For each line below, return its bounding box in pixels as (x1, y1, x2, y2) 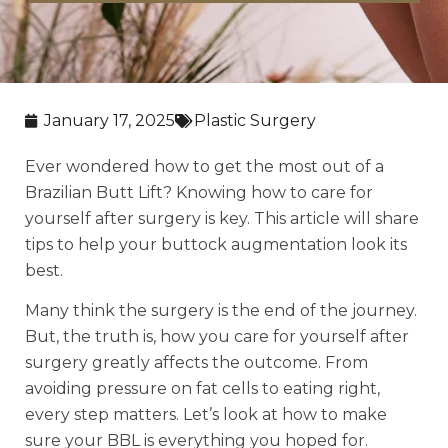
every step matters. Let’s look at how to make (25, 404, 387, 424)
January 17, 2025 (44, 110, 175, 130)
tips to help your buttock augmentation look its (25, 234, 407, 254)
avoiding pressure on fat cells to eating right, (25, 378, 380, 398)
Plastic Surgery (194, 110, 316, 130)
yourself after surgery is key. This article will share (25, 208, 419, 228)
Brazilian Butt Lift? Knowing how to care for (25, 182, 373, 202)
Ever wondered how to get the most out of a (25, 156, 384, 176)
